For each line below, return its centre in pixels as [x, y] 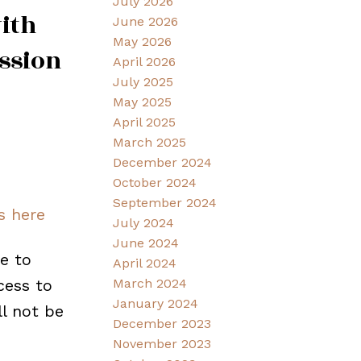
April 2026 [145, 62]
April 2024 [145, 263]
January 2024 [156, 304]
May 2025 [143, 102]
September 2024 [165, 203]
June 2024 [146, 243]
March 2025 [150, 143]
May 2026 [143, 42]
